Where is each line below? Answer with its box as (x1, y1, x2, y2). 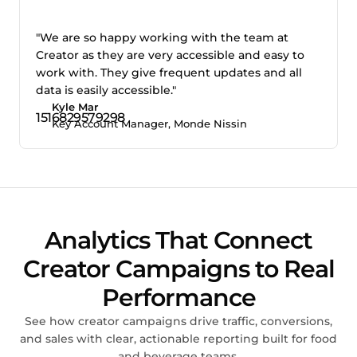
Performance (101, 282, 256, 312)
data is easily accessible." (36, 82, 176, 97)
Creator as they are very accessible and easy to (36, 47, 304, 62)
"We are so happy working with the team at (36, 29, 288, 45)
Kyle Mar (52, 100, 98, 113)
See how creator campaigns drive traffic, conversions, (25, 313, 332, 328)
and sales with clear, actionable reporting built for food (20, 331, 337, 346)
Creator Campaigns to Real (22, 253, 335, 284)
